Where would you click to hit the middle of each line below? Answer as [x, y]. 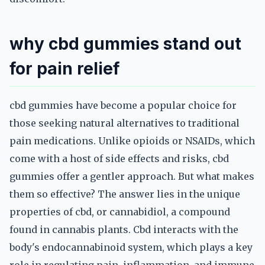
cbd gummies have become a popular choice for [123, 105]
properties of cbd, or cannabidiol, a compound [120, 212]
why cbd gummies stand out [125, 44]
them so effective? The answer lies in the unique [125, 194]
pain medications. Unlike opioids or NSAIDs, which [132, 141]
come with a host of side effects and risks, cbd [119, 159]
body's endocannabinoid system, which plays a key [131, 247]
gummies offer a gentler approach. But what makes [132, 176]
